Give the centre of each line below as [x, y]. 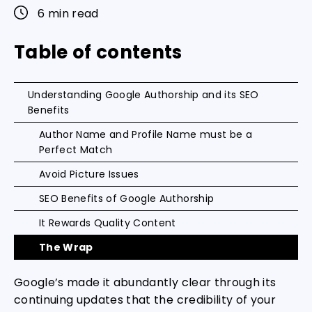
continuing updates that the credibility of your [145, 300]
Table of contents [98, 52]
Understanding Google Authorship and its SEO [143, 95]
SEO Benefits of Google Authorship [127, 198]
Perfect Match [76, 150]
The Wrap [66, 247]
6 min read [67, 14]
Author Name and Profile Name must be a [146, 134]
